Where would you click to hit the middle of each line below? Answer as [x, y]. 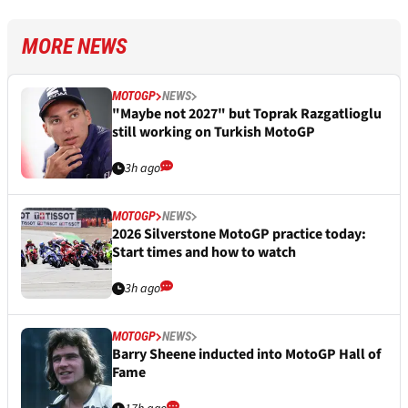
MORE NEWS [75, 47]
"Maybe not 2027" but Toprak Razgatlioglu [247, 114]
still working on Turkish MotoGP [214, 133]
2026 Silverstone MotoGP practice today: [239, 235]
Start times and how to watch [204, 253]
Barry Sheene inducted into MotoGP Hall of [246, 355]
